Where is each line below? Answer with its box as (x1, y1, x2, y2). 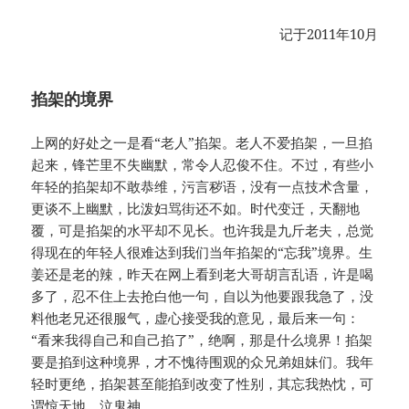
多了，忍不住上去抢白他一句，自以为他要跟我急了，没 (31, 287, 374, 306)
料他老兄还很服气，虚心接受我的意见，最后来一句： (31, 309, 361, 328)
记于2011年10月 (278, 25, 378, 44)
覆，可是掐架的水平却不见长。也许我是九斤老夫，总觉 (31, 221, 374, 240)
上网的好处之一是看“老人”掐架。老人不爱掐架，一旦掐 (31, 133, 373, 152)
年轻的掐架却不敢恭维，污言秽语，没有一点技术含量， (31, 177, 374, 196)
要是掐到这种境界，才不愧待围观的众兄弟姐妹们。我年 (31, 352, 374, 372)
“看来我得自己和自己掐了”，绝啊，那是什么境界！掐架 (31, 330, 373, 350)
